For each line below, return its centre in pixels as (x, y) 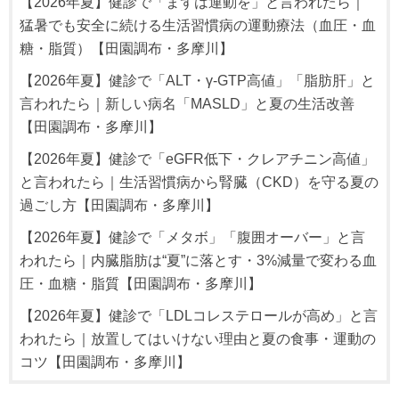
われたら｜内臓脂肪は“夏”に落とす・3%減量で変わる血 (199, 261)
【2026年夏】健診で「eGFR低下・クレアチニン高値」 (198, 159)
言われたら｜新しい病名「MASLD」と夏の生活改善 (187, 104)
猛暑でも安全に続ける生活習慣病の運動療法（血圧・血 (198, 25)
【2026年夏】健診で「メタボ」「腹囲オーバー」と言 (193, 237)
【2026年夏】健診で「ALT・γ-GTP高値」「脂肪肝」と (198, 81)
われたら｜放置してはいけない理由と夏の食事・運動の (198, 339)
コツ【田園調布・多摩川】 (106, 362)
